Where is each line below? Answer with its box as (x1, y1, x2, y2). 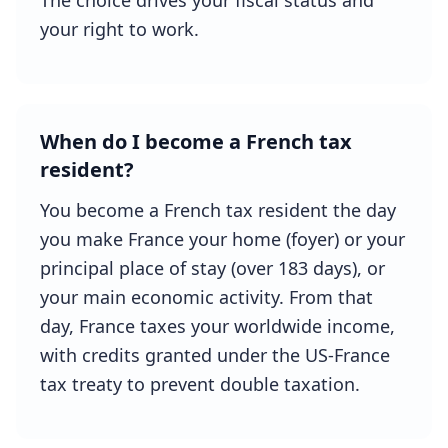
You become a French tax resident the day (40, 198, 396, 222)
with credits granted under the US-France (40, 343, 390, 367)
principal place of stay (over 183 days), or (40, 256, 385, 280)
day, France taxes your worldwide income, (40, 314, 395, 338)
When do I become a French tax (40, 128, 352, 155)
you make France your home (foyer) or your (40, 227, 405, 251)
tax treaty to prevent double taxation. (40, 372, 360, 396)
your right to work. (40, 17, 199, 41)
